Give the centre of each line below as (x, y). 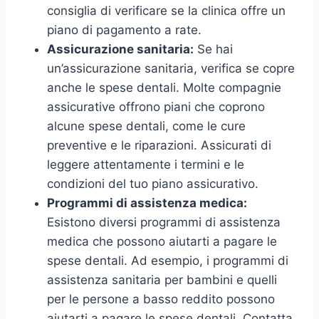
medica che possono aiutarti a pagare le (162, 241)
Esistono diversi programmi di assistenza (164, 222)
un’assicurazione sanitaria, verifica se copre (171, 68)
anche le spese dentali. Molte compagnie (164, 87)
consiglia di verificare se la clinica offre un (166, 10)
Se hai (213, 49)
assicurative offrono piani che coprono (156, 106)
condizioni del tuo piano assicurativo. (153, 183)
